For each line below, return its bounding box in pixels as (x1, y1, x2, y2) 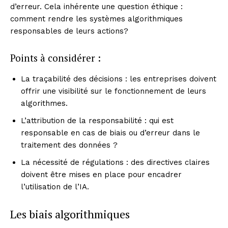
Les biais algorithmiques (10, 206, 130, 221)
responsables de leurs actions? (10, 26, 128, 36)
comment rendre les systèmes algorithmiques (10, 14, 183, 23)
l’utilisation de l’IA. (21, 182, 89, 191)
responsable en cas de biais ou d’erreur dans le (21, 128, 200, 137)
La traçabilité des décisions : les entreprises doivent (21, 74, 216, 83)
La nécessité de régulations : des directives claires (21, 157, 210, 167)
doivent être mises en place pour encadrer (21, 169, 182, 179)
